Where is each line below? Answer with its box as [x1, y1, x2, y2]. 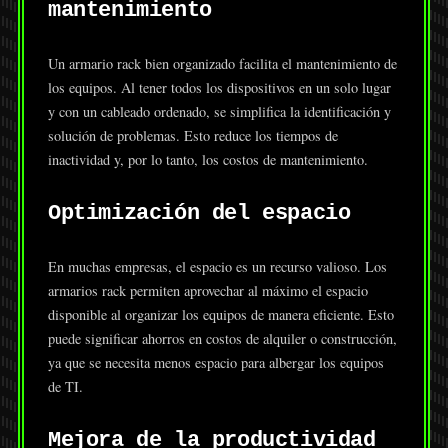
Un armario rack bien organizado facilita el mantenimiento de [47, 54, 397, 74]
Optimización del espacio [47, 200, 351, 227]
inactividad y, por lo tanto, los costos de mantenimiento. [47, 150, 368, 170]
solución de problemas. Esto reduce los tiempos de [47, 126, 338, 146]
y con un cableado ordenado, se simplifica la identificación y [47, 102, 391, 122]
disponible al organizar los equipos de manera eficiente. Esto [47, 305, 394, 325]
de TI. [47, 377, 83, 397]
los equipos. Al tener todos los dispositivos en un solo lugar [47, 78, 391, 98]
